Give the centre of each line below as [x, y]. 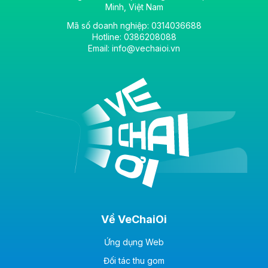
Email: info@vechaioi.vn [134, 48]
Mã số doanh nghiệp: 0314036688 [134, 26]
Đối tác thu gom [134, 261]
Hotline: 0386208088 [134, 37]
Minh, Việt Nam [134, 7]
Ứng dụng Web [134, 242]
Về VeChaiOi [134, 220]
